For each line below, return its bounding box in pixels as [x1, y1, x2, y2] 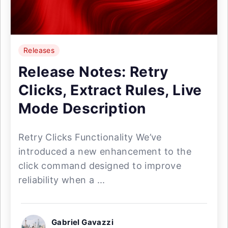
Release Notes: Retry [18, 63, 168, 80]
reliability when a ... [18, 175, 105, 185]
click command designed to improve [18, 160, 182, 171]
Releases [23, 46, 55, 54]
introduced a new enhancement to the [18, 146, 191, 157]
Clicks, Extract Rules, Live [18, 81, 202, 99]
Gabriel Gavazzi [51, 217, 113, 227]
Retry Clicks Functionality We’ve [18, 132, 162, 142]
